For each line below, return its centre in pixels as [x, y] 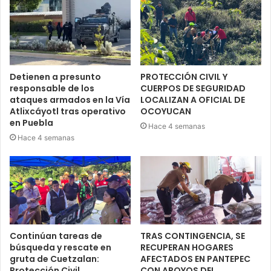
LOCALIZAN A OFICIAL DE [193, 100]
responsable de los [52, 89]
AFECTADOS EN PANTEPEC [195, 259]
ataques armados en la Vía [70, 100]
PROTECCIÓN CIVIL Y [184, 77]
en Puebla [31, 123]
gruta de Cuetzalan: [54, 259]
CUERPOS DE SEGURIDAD [193, 89]
